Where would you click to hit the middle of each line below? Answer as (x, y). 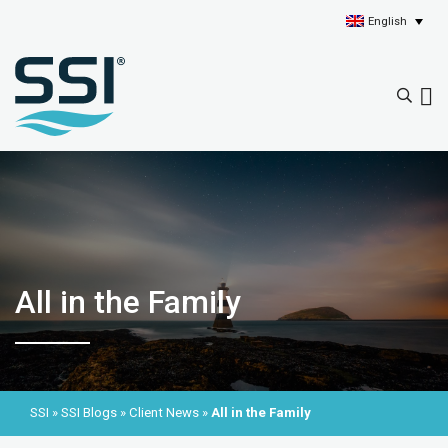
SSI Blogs (89, 413)
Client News (164, 413)
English (388, 21)
